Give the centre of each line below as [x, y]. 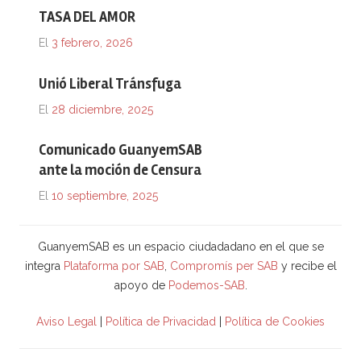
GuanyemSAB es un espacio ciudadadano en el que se [180, 247]
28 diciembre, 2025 [102, 109]
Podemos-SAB [206, 286]
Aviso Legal [66, 322]
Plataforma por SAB [114, 266]
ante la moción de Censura [120, 170]
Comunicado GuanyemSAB [120, 150]
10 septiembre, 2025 [105, 196]
